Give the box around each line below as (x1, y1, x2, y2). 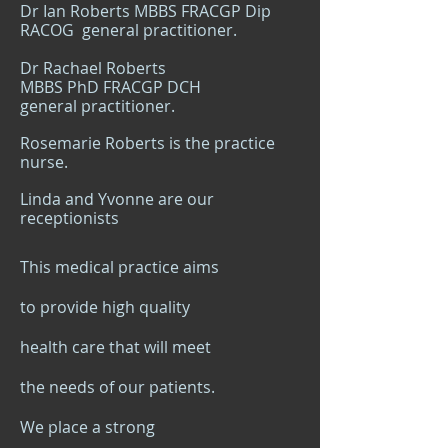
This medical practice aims (20, 256, 219, 278)
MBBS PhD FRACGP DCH (20, 76, 201, 98)
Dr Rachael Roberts (20, 57, 166, 79)
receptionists (20, 207, 119, 229)
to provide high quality (20, 296, 190, 318)
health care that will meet (20, 336, 211, 358)
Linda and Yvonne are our (20, 188, 214, 210)
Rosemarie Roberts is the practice (20, 132, 275, 154)
